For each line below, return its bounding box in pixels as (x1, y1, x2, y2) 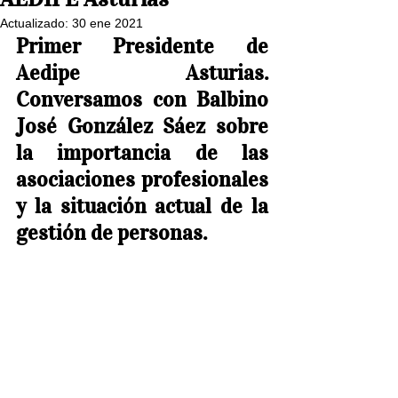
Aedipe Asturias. (16, 60, 268, 86)
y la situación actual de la (16, 193, 268, 219)
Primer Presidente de (16, 33, 268, 60)
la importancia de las (16, 139, 268, 166)
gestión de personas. (16, 219, 207, 246)
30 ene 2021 (72, 16, 143, 30)
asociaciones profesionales (16, 166, 268, 193)
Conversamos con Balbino (16, 86, 268, 113)
